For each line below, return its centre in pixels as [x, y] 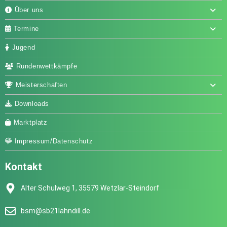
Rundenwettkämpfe [47, 66]
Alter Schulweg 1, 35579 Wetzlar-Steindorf [90, 188]
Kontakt [24, 166]
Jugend [24, 47]
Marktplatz [30, 122]
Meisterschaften [41, 85]
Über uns [29, 10]
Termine [26, 28]
